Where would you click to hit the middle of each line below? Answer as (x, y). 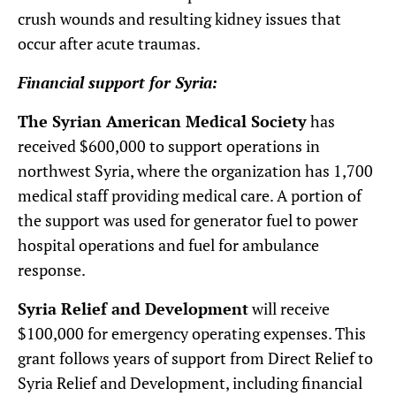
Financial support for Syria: (118, 82)
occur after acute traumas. (109, 43)
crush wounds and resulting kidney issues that (179, 18)
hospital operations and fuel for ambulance (168, 244)
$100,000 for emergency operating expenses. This (192, 333)
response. (52, 269)
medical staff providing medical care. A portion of (190, 195)
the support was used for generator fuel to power (188, 220)
